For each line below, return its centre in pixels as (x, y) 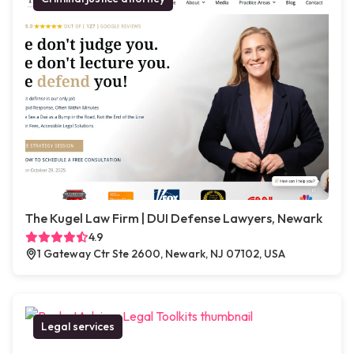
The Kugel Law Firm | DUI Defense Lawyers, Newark (174, 218)
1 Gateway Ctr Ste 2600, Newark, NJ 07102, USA (161, 254)
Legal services (78, 327)
